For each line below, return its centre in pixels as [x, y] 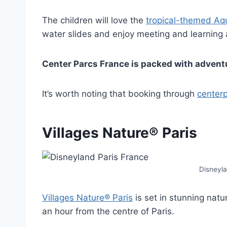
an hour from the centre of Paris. [109, 211]
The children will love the [94, 20]
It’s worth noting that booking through [120, 93]
